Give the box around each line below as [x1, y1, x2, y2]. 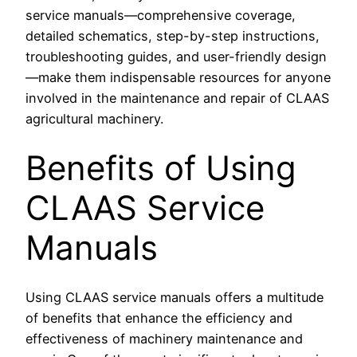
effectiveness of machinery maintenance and [25, 330, 303, 347]
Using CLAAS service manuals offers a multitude [25, 288, 324, 305]
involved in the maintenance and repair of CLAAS [25, 89, 329, 106]
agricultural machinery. [25, 110, 163, 127]
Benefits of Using [25, 147, 296, 188]
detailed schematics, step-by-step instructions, [25, 27, 320, 44]
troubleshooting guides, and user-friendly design [25, 48, 327, 65]
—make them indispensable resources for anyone [25, 69, 331, 85]
